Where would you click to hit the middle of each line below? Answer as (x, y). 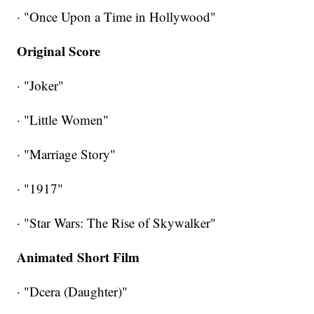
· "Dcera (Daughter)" (73, 291)
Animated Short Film (78, 257)
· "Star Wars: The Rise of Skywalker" (117, 222)
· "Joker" (41, 85)
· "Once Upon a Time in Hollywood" (117, 16)
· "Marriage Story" (67, 153)
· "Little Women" (63, 119)
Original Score (59, 50)
